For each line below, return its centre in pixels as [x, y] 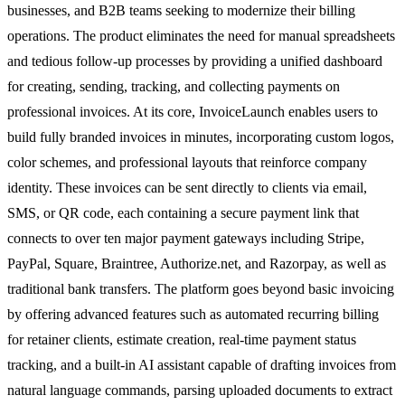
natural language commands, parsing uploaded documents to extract [200, 390]
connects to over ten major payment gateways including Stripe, [186, 238]
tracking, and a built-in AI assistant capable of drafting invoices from [202, 364]
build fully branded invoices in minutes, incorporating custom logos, [201, 137]
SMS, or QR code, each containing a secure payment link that [183, 212]
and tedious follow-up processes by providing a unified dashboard [195, 61]
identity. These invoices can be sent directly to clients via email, [187, 187]
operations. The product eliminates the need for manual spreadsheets [201, 35]
